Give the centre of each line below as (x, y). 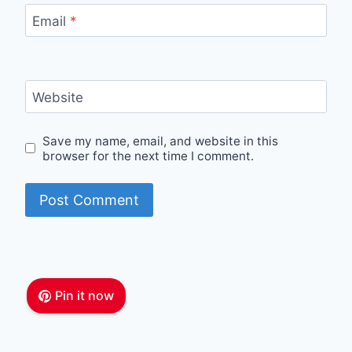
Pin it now (84, 296)
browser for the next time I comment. (148, 156)
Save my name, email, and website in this (161, 141)
